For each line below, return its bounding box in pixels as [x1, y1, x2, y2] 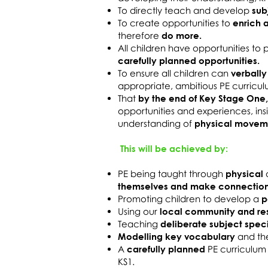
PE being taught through [118, 168, 226, 179]
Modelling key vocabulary [118, 231, 235, 242]
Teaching [118, 218, 160, 229]
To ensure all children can [118, 68, 231, 78]
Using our [118, 206, 160, 217]
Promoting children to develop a [118, 193, 261, 204]
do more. [162, 30, 202, 41]
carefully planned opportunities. [118, 55, 260, 66]
